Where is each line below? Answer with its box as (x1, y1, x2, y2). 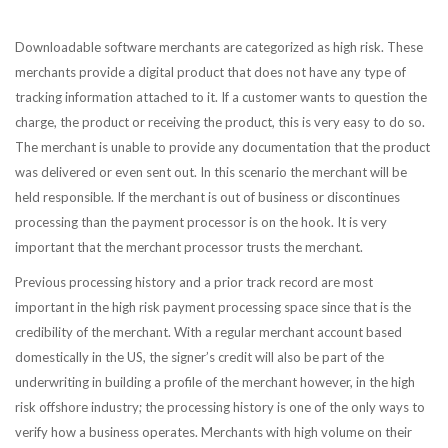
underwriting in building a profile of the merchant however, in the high (15, 374, 415, 391)
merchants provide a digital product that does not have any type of (15, 64, 406, 81)
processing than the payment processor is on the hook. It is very (15, 214, 387, 231)
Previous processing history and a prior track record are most (15, 274, 373, 291)
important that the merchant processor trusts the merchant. (15, 239, 363, 256)
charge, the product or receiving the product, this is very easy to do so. (15, 114, 425, 131)
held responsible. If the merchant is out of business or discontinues (15, 189, 400, 206)
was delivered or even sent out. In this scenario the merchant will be (15, 164, 407, 181)
